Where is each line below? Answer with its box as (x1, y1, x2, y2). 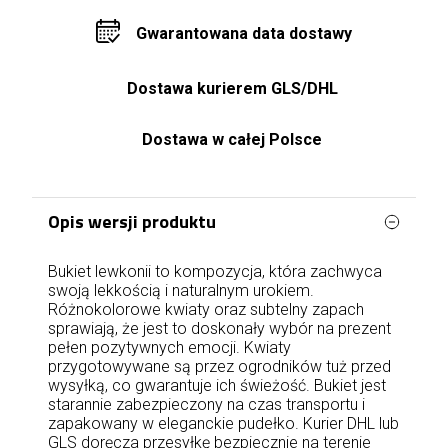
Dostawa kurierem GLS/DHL (126, 79, 338, 98)
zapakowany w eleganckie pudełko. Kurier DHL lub (48, 414, 399, 433)
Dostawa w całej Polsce (142, 130, 322, 149)
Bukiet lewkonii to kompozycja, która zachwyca (48, 262, 382, 281)
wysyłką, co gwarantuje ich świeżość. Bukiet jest (48, 376, 386, 395)
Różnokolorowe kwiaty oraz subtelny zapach (48, 300, 364, 319)
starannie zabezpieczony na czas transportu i (48, 395, 365, 414)
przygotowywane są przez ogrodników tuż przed (48, 357, 391, 376)
